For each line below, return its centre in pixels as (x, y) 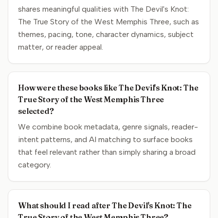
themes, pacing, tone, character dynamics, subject (106, 34)
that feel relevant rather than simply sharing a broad (107, 152)
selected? (36, 111)
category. (35, 165)
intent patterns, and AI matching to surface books (105, 139)
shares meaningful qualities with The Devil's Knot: (103, 9)
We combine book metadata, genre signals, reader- (108, 127)
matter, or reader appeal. (61, 47)
